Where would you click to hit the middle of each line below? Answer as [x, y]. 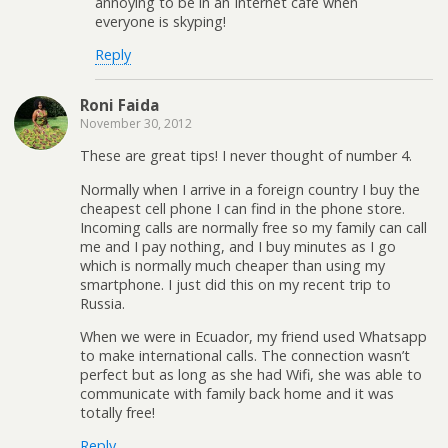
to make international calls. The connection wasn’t [245, 355]
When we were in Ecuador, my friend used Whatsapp [253, 336]
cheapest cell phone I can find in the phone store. [242, 208]
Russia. [102, 303]
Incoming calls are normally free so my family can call [253, 227]
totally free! [117, 412]
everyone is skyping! [160, 21]
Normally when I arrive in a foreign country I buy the [250, 189]
